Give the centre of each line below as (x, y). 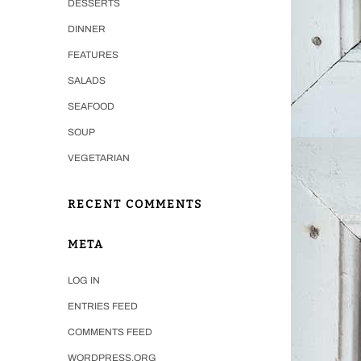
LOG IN (83, 280)
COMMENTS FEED (110, 332)
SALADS (86, 80)
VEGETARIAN (98, 158)
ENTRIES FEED (102, 306)
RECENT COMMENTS (135, 204)
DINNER (86, 29)
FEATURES (93, 54)
